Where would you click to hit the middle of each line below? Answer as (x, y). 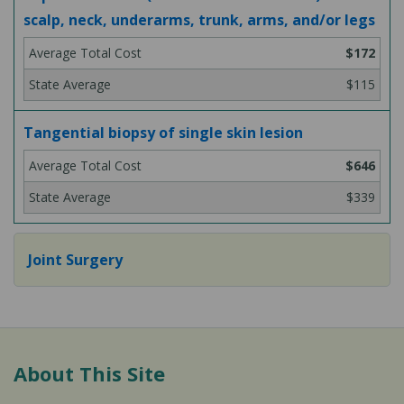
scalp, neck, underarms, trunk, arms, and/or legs (199, 20)
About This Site (89, 373)
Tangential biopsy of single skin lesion (163, 133)
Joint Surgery (75, 260)
